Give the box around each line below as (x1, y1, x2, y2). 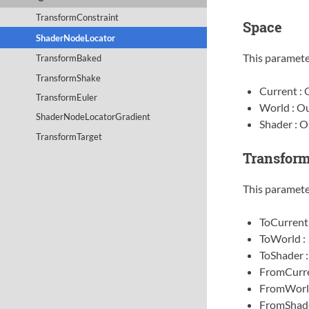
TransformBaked (36, 52, 102, 64)
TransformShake (36, 72, 101, 83)
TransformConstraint (36, 12, 119, 23)
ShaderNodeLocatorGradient (36, 111, 151, 123)
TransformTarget (36, 130, 103, 142)
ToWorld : (259, 232, 308, 246)
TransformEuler (36, 92, 98, 103)
